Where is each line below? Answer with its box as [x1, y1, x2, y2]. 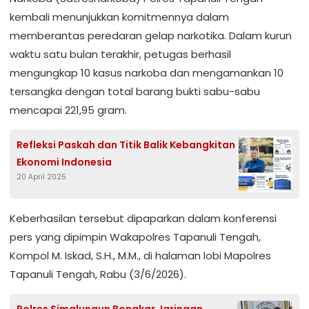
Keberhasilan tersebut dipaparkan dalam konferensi [10, 211, 277, 226]
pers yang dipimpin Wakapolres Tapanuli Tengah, [10, 230, 261, 244]
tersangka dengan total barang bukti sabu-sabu [10, 84, 260, 99]
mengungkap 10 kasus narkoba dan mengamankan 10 [10, 66, 283, 80]
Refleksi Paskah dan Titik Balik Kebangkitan [17, 138, 235, 152]
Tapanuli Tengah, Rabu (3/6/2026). [10, 267, 186, 281]
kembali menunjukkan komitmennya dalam [10, 10, 229, 24]
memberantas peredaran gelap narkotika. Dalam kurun [10, 28, 292, 43]
